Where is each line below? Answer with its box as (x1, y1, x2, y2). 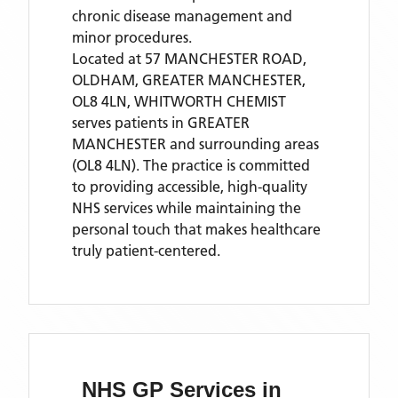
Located (72, 50, 128, 68)
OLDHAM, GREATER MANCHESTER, (72, 71, 306, 89)
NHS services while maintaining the (72, 199, 301, 217)
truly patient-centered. (72, 242, 220, 259)
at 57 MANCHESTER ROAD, (128, 50, 306, 68)
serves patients (72, 114, 171, 131)
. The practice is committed (136, 156, 310, 174)
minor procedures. (72, 28, 192, 46)
